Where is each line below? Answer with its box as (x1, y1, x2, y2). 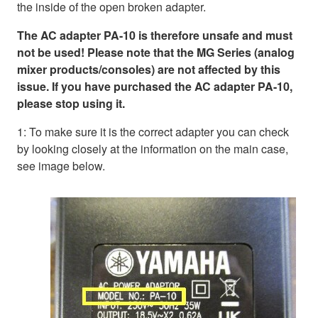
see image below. (17, 157, 105, 174)
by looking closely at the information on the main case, (17, 140, 288, 157)
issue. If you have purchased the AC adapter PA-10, (17, 77, 292, 94)
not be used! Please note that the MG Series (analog (17, 43, 295, 60)
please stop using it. (17, 94, 125, 111)
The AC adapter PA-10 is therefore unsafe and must (17, 26, 292, 43)
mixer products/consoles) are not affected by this (17, 60, 280, 77)
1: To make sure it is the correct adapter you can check (17, 123, 289, 140)
